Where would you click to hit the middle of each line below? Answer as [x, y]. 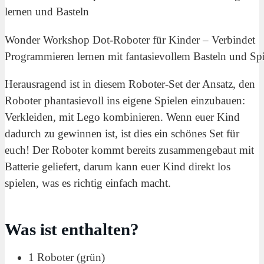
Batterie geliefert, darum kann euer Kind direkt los [118, 166]
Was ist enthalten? [72, 229]
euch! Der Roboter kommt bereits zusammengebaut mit [129, 150]
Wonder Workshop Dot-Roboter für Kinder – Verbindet [130, 39]
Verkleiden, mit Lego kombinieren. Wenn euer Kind [122, 117]
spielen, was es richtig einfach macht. [88, 183]
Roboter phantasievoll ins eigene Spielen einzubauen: [125, 100]
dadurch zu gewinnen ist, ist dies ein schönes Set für [122, 133]
